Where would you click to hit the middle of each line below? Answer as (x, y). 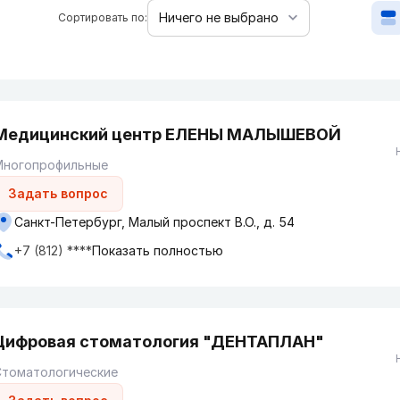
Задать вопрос (58, 193)
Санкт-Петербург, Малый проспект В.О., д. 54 (154, 222)
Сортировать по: (103, 17)
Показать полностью (158, 250)
